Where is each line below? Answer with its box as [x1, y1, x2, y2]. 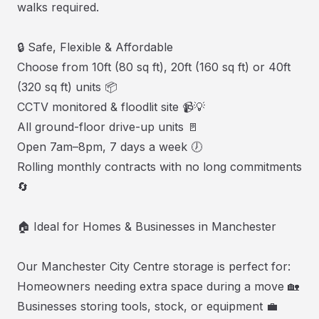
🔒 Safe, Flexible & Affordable [17, 39, 173, 54]
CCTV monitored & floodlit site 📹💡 [17, 99, 205, 114]
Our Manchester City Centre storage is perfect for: [17, 258, 291, 273]
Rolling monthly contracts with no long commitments [17, 159, 302, 174]
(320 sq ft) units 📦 [17, 79, 117, 94]
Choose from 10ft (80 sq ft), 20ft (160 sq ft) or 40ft [17, 59, 291, 74]
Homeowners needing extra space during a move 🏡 [17, 278, 299, 293]
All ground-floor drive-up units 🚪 [17, 119, 199, 134]
